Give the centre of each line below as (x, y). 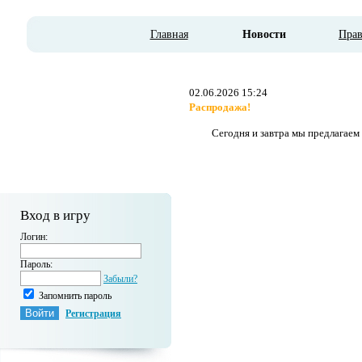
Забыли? (120, 279)
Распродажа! (220, 107)
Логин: (34, 237)
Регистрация (93, 314)
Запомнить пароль (74, 296)
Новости (264, 34)
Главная (169, 34)
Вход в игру (55, 215)
